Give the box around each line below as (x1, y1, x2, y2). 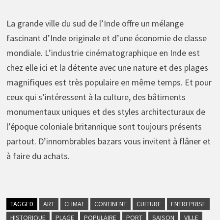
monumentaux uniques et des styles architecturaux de (6, 106, 205, 117)
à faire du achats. (6, 150, 70, 162)
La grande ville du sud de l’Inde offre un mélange (6, 17, 184, 29)
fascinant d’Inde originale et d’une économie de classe (6, 32, 207, 44)
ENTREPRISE (170, 199, 206, 208)
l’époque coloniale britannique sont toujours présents (6, 120, 202, 132)
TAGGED (10, 199, 33, 208)
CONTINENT (94, 199, 127, 208)
